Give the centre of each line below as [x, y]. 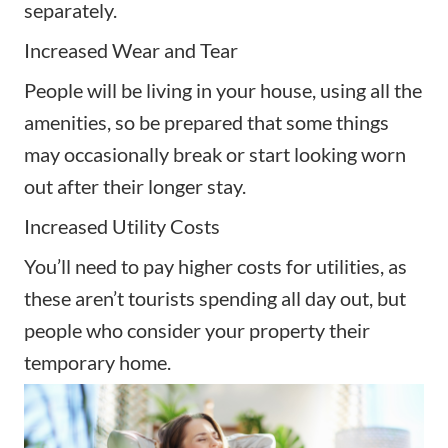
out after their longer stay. [135, 186]
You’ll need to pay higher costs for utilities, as [215, 266]
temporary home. [97, 362]
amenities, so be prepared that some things [206, 122]
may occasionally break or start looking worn [215, 154]
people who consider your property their [197, 330]
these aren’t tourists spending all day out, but [215, 298]
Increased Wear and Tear [131, 50]
